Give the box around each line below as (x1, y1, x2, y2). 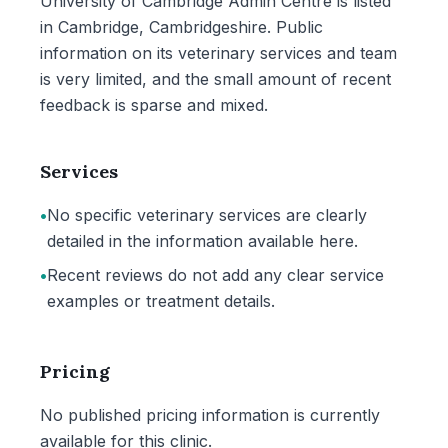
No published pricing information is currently (40, 405, 380, 425)
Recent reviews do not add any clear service (47, 265, 384, 285)
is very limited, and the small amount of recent (40, 69, 391, 89)
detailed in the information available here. (47, 231, 358, 251)
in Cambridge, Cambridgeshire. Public (40, 17, 323, 37)
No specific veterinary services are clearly (47, 205, 367, 225)
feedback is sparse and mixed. (40, 95, 268, 115)
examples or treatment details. (47, 291, 275, 311)
